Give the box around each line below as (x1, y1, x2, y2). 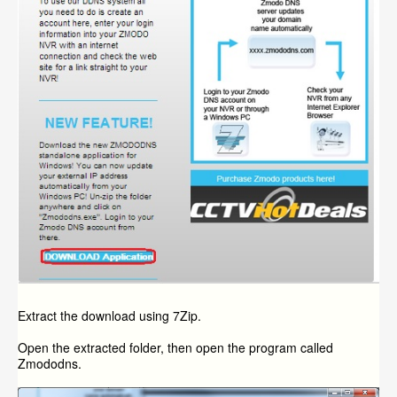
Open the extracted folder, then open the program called (18, 338, 333, 356)
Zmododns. (18, 354, 82, 372)
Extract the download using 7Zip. (18, 306, 201, 324)
